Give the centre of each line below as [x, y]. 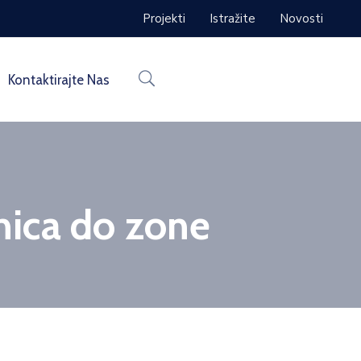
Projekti [164, 19]
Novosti [301, 19]
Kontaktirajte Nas [59, 80]
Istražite [232, 19]
